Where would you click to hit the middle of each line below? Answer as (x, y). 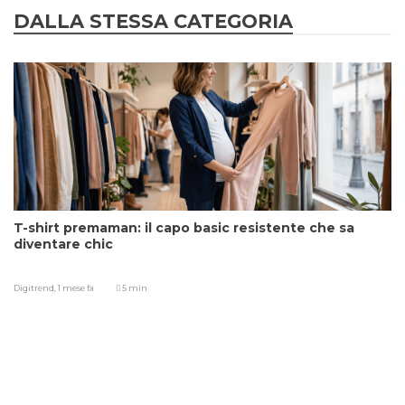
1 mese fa (76, 288)
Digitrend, (36, 288)
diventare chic (63, 245)
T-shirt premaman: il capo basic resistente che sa (184, 228)
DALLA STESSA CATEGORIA (153, 22)
